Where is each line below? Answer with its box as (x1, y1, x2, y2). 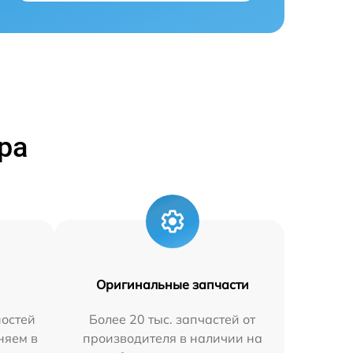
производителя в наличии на (82, 330, 262, 347)
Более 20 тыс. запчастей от (89, 311, 256, 328)
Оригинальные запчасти (95, 277, 249, 293)
